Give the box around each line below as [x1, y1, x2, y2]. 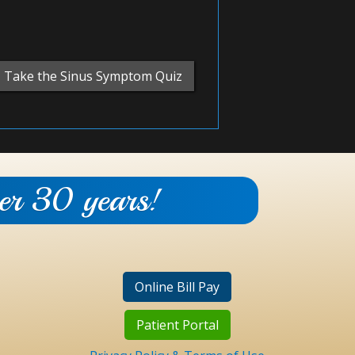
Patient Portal [136, 316, 219, 334]
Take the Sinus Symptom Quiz [3, 67, 182, 85]
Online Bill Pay [135, 278, 220, 296]
